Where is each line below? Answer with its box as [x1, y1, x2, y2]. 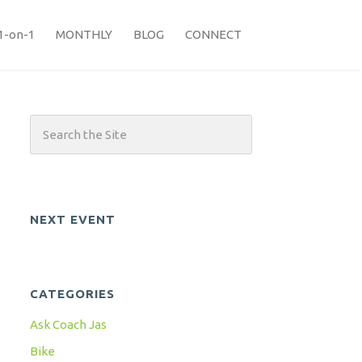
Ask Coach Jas [30, 318, 107, 332]
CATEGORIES [30, 287, 116, 301]
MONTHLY [56, 27, 112, 41]
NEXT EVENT [30, 212, 116, 226]
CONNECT [185, 27, 242, 41]
